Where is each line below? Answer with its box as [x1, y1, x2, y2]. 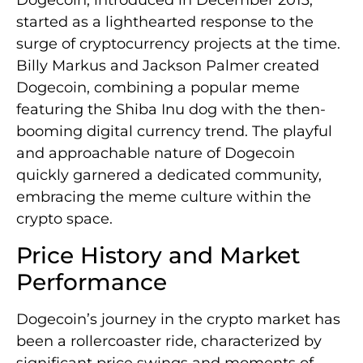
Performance [16, 267, 167, 296]
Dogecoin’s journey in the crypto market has [16, 310, 340, 328]
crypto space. [16, 210, 113, 228]
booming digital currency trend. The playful [16, 122, 332, 141]
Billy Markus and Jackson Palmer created [16, 57, 319, 75]
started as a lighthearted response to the [16, 13, 314, 32]
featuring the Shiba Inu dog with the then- [16, 100, 326, 119]
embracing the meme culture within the [16, 188, 311, 207]
